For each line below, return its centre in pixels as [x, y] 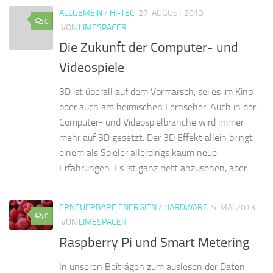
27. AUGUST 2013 [171, 13]
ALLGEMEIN [81, 13]
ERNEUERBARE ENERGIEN [108, 208]
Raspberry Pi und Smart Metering [154, 242]
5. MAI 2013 [233, 208]
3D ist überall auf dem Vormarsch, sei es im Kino [156, 92]
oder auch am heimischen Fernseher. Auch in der [158, 107]
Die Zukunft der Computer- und [149, 48]
